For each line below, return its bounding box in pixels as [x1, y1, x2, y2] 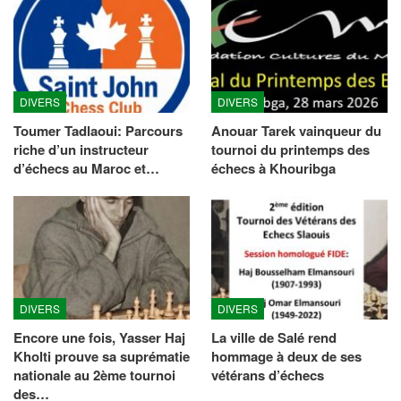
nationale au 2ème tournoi [13, 364, 175, 385]
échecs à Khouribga [211, 158, 336, 178]
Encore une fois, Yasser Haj [13, 327, 185, 347]
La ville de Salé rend [211, 327, 337, 347]
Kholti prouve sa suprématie [13, 346, 190, 366]
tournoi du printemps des [211, 139, 370, 159]
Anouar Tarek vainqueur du [211, 120, 381, 141]
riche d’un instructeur [13, 139, 149, 159]
